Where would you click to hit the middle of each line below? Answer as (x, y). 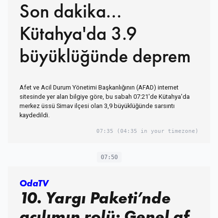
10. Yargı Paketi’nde (95, 198)
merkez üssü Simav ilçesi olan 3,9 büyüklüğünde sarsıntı (97, 106)
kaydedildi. (35, 115)
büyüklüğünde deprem (105, 55)
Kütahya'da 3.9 (78, 33)
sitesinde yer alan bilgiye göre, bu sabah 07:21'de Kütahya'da (105, 96)
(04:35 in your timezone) (156, 131)
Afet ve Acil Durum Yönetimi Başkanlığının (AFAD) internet (99, 87)
